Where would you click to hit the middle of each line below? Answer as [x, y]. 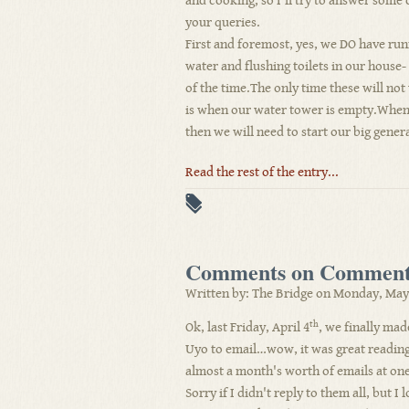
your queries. [223, 22]
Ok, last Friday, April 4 [247, 327]
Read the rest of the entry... [262, 172]
